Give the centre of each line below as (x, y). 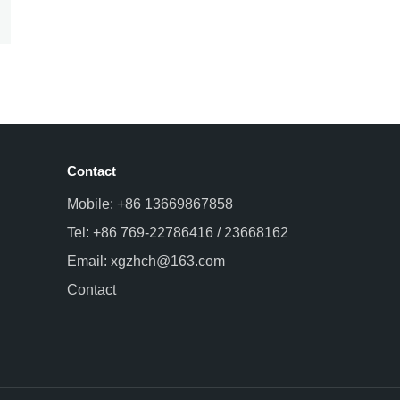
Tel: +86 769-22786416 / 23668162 (178, 232)
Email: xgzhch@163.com (146, 261)
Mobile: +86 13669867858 (150, 204)
